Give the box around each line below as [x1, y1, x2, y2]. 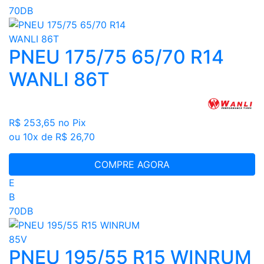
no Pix [58, 116, 86, 128]
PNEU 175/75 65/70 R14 [9, 45, 224, 69]
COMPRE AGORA [94, 158, 170, 170]
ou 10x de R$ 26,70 [9, 130, 95, 143]
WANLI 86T [9, 68, 110, 91]
